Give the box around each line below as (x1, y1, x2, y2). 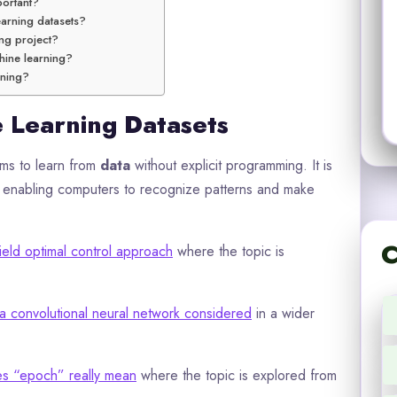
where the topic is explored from (136, 364, 337, 385)
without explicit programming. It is (130, 154, 332, 175)
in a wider (252, 302, 315, 323)
